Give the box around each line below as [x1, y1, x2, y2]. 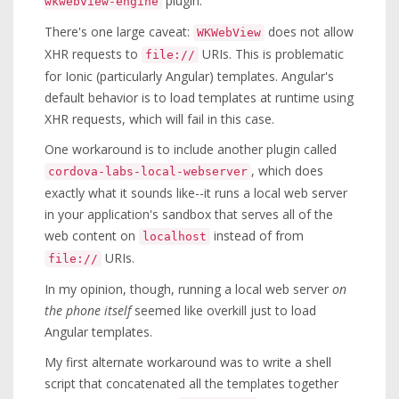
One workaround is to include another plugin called [45, 141, 337, 158]
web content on [45, 227, 139, 244]
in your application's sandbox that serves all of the [45, 206, 333, 223]
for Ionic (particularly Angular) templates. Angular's [45, 68, 334, 85]
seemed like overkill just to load [131, 302, 316, 319]
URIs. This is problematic [199, 45, 344, 62]
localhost [142, 230, 207, 243]
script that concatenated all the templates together [45, 375, 338, 392]
